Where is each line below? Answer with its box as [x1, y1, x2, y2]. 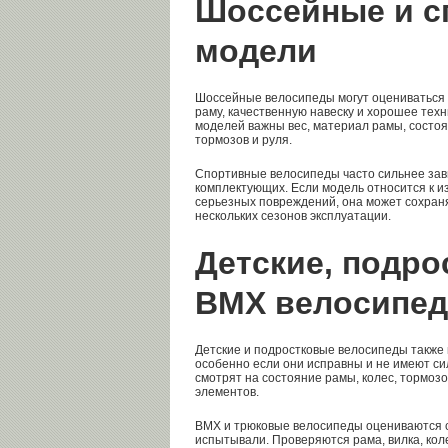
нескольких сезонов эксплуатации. [195, 209, 391, 224]
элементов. [195, 385, 259, 400]
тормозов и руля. [195, 133, 292, 148]
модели [195, 33, 317, 70]
